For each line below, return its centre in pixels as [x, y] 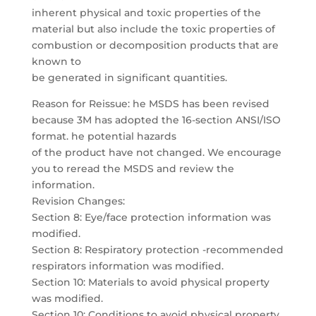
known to [56, 61]
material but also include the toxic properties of [153, 29]
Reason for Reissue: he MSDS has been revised [150, 104]
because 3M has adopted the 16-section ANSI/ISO [156, 120]
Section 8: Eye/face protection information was [151, 217]
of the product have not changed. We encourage [156, 152]
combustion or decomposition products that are [155, 45]
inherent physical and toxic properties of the [146, 13]
